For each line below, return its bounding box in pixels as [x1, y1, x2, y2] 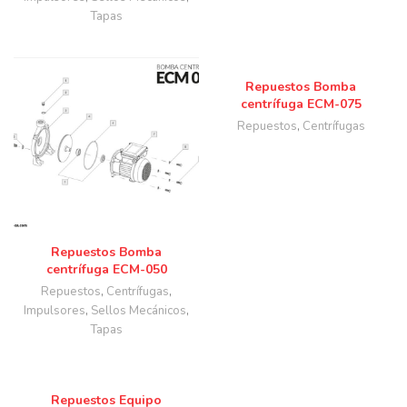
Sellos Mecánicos [91, 303, 186, 319]
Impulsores [24, 303, 85, 319]
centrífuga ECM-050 [45, 261, 167, 278]
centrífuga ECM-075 [240, 95, 362, 113]
